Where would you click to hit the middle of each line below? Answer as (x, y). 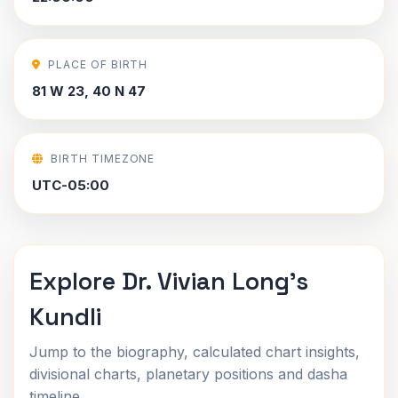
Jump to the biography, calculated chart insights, (195, 352)
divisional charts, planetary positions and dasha (188, 374)
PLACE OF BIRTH (98, 64)
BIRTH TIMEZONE (103, 159)
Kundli (65, 317)
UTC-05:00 (71, 185)
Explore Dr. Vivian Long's (169, 281)
